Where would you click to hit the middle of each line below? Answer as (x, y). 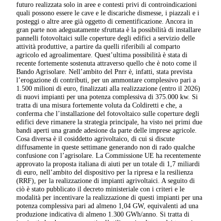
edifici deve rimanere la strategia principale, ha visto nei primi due (110, 122)
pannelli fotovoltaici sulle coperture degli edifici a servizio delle (106, 38)
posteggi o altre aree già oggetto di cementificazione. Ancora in (105, 21)
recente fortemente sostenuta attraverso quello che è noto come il (107, 63)
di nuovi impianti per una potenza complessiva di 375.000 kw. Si (107, 96)
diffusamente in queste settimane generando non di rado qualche (106, 147)
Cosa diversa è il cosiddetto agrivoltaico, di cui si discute (96, 138)
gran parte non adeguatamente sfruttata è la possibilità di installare (109, 29)
